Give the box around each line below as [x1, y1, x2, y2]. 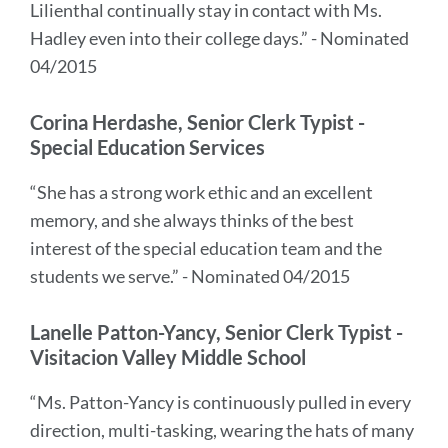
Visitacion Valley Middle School [30, 345, 306, 369]
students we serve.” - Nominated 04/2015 [30, 265, 350, 287]
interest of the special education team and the [30, 237, 382, 259]
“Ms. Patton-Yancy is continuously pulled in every [30, 391, 411, 413]
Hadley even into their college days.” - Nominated [30, 27, 409, 49]
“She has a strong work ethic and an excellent [30, 181, 373, 203]
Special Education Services [30, 135, 265, 159]
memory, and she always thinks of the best [30, 209, 354, 231]
